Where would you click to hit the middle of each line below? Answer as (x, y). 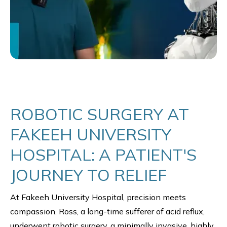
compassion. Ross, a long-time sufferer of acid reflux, (107, 211)
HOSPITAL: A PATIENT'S (103, 155)
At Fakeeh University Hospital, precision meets (98, 197)
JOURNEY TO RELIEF (88, 175)
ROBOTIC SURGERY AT (100, 114)
